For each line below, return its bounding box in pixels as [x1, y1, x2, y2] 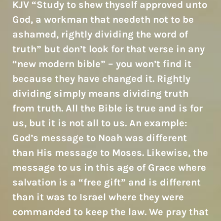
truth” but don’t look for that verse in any [12, 43, 205, 55]
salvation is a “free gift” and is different [12, 176, 201, 188]
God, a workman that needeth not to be [12, 13, 194, 25]
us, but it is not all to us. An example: [12, 117, 187, 129]
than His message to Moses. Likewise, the [12, 147, 208, 158]
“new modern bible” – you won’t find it [12, 58, 191, 70]
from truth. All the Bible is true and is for [12, 102, 203, 114]
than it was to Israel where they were [12, 191, 184, 203]
